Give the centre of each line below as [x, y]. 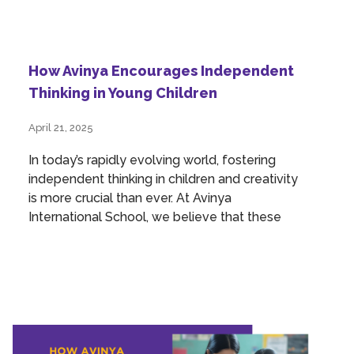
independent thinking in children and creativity [163, 179]
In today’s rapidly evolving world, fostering [152, 160]
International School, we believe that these [155, 217]
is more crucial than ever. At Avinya [130, 198]
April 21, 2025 [61, 128]
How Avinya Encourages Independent [161, 71]
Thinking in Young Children [123, 93]
